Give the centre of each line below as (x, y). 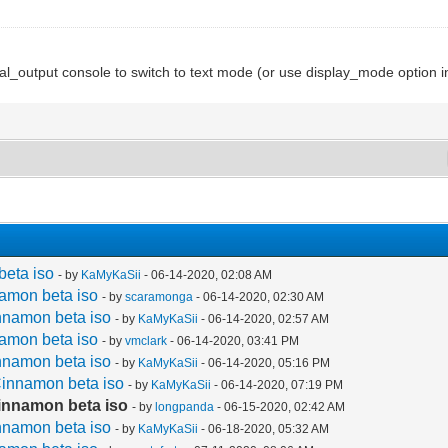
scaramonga (159, 296)
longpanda (185, 406)
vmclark (146, 340)
